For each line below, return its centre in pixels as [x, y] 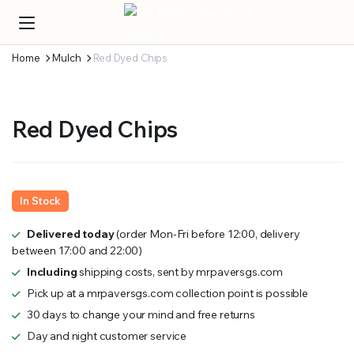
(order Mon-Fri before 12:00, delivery [207, 234]
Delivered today [70, 234]
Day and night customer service [107, 336]
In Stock [40, 201]
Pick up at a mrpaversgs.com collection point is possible [167, 294]
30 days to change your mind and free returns [141, 315]
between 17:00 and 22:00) [77, 251]
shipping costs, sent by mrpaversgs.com [180, 272]
